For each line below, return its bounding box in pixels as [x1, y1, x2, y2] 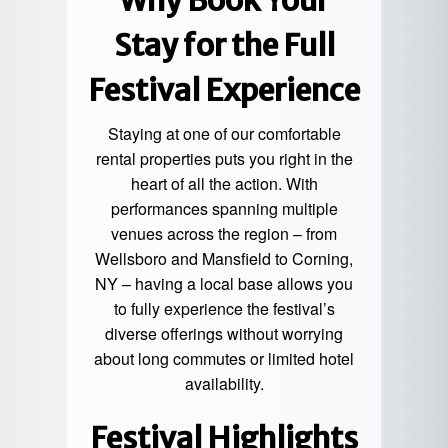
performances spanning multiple [110, 197, 338, 221]
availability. [184, 372, 264, 396]
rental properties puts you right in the [95, 147, 353, 171]
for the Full [177, 26, 335, 65]
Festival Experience [88, 71, 360, 110]
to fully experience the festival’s [113, 297, 335, 321]
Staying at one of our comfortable [107, 122, 341, 146]
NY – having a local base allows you [95, 272, 353, 296]
